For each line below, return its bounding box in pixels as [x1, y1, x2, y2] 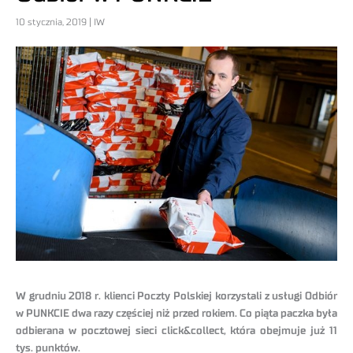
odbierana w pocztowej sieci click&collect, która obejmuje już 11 [16, 325, 337, 337]
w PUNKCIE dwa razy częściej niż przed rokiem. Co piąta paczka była [16, 308, 337, 320]
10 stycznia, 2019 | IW [16, 17, 105, 28]
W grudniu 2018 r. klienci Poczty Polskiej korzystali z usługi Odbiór [16, 291, 337, 303]
